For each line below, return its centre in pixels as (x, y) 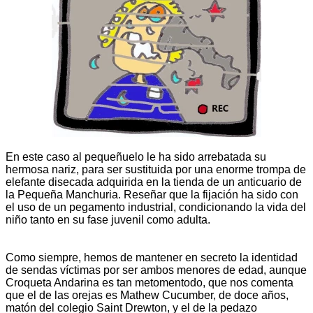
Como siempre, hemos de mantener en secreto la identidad (152, 257)
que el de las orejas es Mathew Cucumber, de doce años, (147, 295)
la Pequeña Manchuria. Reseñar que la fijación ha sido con (152, 194)
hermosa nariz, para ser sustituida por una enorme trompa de (156, 169)
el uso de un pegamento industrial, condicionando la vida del (156, 207)
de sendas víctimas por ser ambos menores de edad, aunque (156, 270)
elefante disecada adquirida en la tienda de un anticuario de (154, 182)
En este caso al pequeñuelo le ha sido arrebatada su (136, 156)
